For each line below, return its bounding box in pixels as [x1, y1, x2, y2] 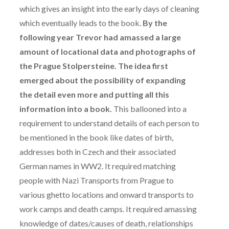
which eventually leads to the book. [19, 18, 143, 28]
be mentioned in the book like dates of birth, [19, 132, 173, 143]
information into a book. [19, 104, 112, 114]
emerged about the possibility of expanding [19, 75, 186, 85]
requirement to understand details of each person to [19, 118, 199, 128]
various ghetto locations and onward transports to [19, 190, 194, 200]
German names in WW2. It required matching [19, 161, 176, 171]
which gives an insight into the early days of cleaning [19, 4, 199, 14]
